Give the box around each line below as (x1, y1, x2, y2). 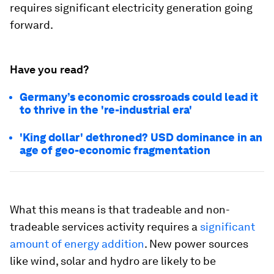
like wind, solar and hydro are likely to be (10, 254, 216, 267)
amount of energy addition (10, 237, 144, 250)
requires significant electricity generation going (10, 1, 253, 14)
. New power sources (144, 237, 248, 250)
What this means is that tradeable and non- (10, 203, 230, 216)
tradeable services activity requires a (10, 220, 200, 233)
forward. (10, 18, 53, 31)
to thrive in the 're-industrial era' (20, 103, 192, 116)
